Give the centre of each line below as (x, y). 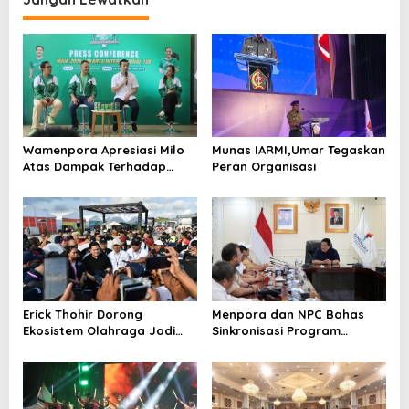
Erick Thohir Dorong (83, 314)
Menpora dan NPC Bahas (288, 314)
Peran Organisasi (263, 167)
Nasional (50, 363)
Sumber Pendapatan (86, 346)
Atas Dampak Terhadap (94, 167)
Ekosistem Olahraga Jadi (99, 330)
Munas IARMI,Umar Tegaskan (298, 150)
